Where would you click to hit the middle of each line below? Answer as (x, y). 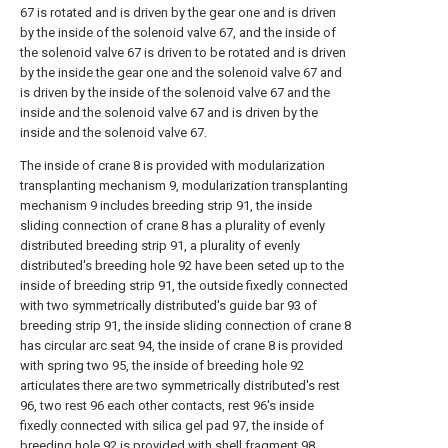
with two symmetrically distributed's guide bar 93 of (168, 305)
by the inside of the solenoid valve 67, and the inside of (178, 32)
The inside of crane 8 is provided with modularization (172, 165)
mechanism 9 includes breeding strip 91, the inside (166, 205)
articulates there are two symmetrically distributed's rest (180, 385)
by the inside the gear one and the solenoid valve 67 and (181, 72)
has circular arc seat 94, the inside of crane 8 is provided (181, 345)
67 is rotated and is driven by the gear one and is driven (178, 12)
